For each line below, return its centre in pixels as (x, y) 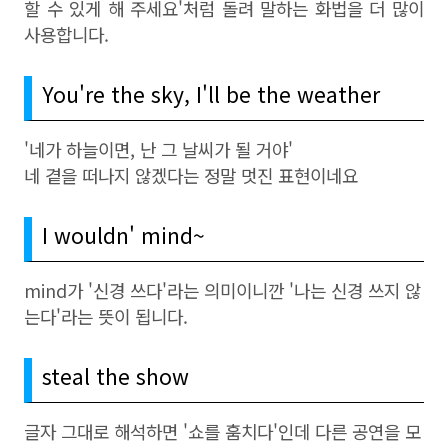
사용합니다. (69, 34)
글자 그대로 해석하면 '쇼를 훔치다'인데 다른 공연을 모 (222, 431)
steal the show (115, 376)
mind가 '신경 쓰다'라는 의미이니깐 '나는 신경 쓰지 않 (222, 290)
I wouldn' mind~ (123, 235)
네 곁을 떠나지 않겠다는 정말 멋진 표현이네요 (191, 175)
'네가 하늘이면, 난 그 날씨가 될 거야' (158, 149)
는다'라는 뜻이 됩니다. (106, 316)
